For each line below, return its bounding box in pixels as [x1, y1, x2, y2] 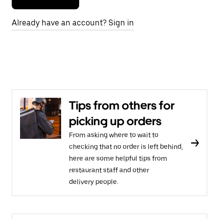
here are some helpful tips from [69, 154, 167, 162]
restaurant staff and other [69, 166, 149, 174]
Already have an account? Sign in [12, 18, 134, 27]
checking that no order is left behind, [69, 143, 183, 151]
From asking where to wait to [69, 131, 158, 139]
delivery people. [69, 178, 118, 186]
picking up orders [69, 114, 161, 128]
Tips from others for [69, 98, 175, 112]
